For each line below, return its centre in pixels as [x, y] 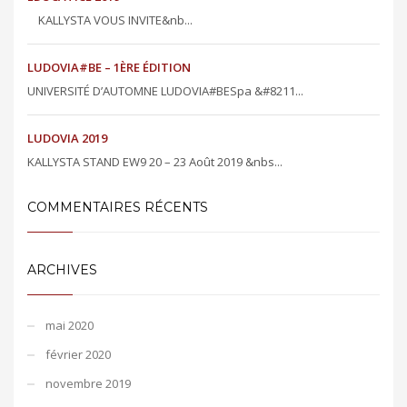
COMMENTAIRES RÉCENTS [118, 207]
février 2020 [78, 354]
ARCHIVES [62, 269]
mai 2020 [69, 325]
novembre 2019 [88, 383]
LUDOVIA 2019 [67, 138]
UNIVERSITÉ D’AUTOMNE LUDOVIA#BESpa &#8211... [165, 90]
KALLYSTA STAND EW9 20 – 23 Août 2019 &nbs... [155, 161]
